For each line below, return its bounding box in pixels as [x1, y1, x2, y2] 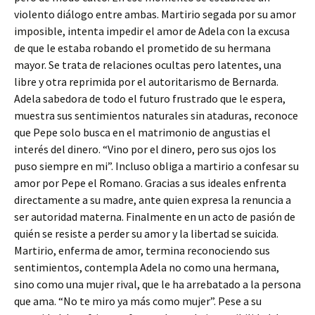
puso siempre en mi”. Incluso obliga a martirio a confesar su [14, 159, 299, 173]
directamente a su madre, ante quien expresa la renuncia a [14, 193, 291, 207]
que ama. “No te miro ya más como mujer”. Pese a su [14, 294, 262, 308]
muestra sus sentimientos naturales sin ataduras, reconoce [14, 108, 298, 122]
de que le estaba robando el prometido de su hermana [14, 41, 271, 55]
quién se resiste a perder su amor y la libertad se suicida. [14, 226, 278, 240]
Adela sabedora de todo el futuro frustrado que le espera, [14, 91, 285, 105]
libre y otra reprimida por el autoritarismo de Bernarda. [14, 75, 278, 89]
